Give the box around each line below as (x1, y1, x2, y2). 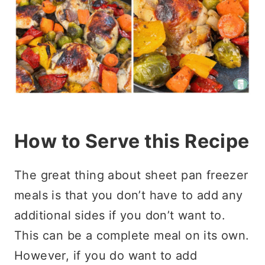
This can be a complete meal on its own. (14, 228, 250, 243)
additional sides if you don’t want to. (14, 208, 226, 222)
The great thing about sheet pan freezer (14, 167, 248, 182)
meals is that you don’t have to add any (14, 188, 243, 202)
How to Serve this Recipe (14, 129, 250, 153)
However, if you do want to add (14, 248, 197, 263)
